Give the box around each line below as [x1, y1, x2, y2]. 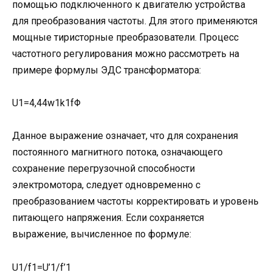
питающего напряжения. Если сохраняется [12, 212, 204, 224]
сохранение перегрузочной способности [12, 163, 195, 175]
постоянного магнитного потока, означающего [12, 146, 223, 158]
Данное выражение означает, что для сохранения [12, 130, 238, 142]
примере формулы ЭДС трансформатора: [12, 64, 201, 76]
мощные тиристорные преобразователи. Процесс [12, 32, 239, 44]
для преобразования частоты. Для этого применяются [12, 15, 257, 27]
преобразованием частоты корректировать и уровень [12, 195, 259, 208]
